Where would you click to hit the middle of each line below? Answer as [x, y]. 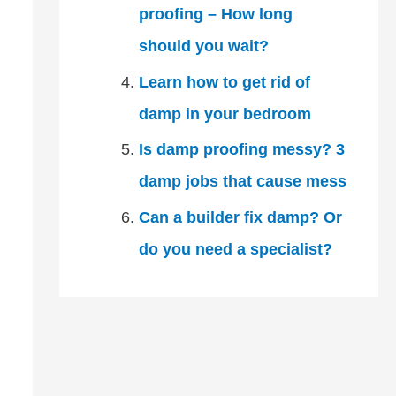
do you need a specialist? [235, 249]
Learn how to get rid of [224, 82]
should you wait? [203, 46]
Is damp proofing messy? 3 [241, 149]
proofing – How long [215, 14]
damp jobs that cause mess [242, 181]
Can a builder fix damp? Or [240, 217]
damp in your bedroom [225, 114]
